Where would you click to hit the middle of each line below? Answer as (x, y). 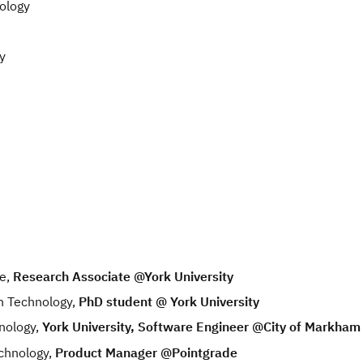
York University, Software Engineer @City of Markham (201, 327)
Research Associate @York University (123, 276)
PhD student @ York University (169, 302)
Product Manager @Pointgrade (146, 352)
